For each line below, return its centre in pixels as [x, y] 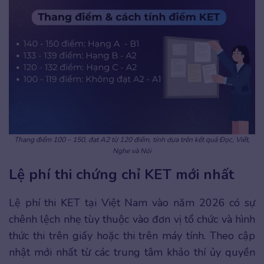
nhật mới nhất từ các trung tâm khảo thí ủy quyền [132, 253]
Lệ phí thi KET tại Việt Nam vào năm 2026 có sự [132, 203]
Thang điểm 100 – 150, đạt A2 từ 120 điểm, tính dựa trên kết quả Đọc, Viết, [132, 140]
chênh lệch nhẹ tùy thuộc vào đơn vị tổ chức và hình [132, 220]
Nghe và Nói [132, 151]
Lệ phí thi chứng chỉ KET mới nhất [121, 175]
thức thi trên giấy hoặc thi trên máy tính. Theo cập [132, 236]
